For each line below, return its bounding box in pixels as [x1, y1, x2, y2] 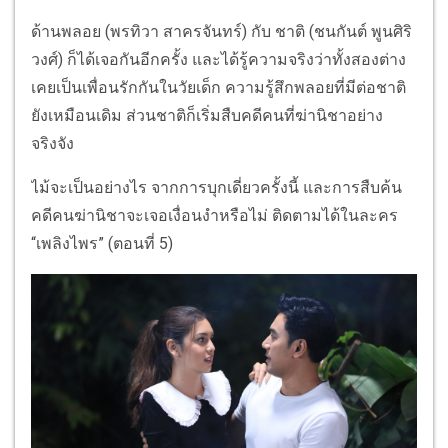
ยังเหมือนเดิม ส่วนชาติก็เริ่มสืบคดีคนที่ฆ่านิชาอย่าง [31, 106, 383, 126]
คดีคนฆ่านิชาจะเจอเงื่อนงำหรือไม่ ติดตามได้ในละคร [31, 206, 398, 226]
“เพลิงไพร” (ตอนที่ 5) [31, 234, 185, 254]
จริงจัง [31, 134, 74, 154]
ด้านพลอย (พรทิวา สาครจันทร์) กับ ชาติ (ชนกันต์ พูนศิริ [31, 22, 412, 42]
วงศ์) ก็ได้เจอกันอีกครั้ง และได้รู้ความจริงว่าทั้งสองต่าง [31, 50, 406, 70]
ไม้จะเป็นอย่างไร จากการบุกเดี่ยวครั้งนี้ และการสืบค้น [31, 178, 402, 198]
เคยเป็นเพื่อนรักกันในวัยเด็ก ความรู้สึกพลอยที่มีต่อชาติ [31, 78, 406, 98]
